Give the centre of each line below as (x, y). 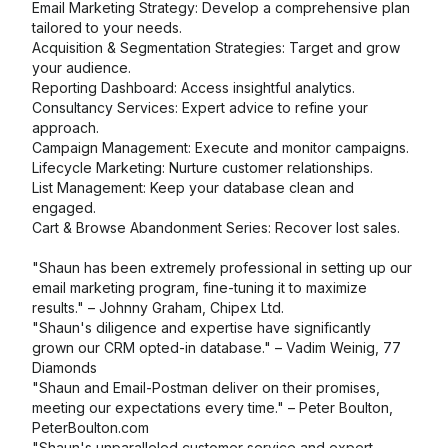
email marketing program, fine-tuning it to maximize (199, 287)
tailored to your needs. (107, 27)
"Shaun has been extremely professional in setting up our (222, 267)
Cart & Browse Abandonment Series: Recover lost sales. (216, 227)
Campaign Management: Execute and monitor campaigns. (220, 147)
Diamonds (64, 367)
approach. (65, 127)
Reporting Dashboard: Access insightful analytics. (193, 87)
